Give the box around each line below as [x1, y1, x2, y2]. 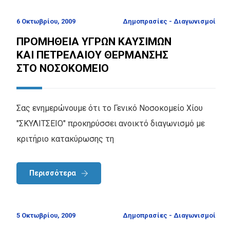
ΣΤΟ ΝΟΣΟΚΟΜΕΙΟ [16, 62, 109, 74]
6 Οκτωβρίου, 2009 [16, 17, 75, 25]
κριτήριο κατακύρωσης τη [16, 133, 114, 144]
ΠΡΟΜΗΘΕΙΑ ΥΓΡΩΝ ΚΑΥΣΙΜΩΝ [16, 35, 171, 48]
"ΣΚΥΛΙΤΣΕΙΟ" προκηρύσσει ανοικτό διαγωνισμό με [16, 118, 205, 128]
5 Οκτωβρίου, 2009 [16, 212, 75, 220]
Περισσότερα [29, 168, 76, 177]
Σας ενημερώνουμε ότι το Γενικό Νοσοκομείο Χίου [16, 103, 203, 113]
